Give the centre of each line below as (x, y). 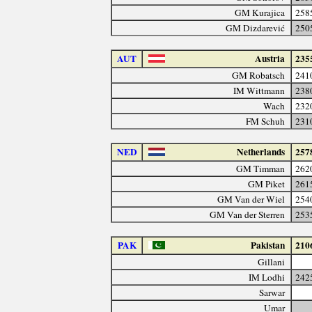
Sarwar (272, 292)
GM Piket (267, 184)
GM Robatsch (259, 75)
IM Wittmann (259, 90)
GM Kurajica (260, 12)
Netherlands (261, 151)
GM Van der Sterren (248, 214)
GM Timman (261, 168)
